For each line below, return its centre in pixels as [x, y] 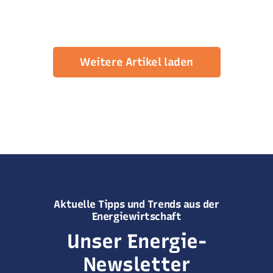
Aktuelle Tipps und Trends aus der [136, 204]
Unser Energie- [136, 241]
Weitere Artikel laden [136, 62]
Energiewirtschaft [136, 216]
